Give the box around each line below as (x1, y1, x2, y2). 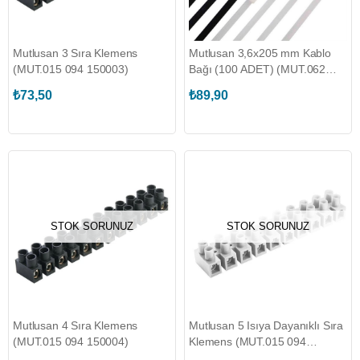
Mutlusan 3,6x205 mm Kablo (189, 47, 331, 59)
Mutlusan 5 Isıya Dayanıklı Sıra (189, 319, 344, 332)
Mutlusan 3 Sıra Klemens (13, 47, 138, 59)
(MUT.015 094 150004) (13, 335, 129, 348)
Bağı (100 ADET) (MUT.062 (189, 63, 326, 76)
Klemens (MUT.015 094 (189, 335, 306, 348)
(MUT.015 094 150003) (13, 63, 129, 76)
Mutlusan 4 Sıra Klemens (13, 319, 138, 332)
